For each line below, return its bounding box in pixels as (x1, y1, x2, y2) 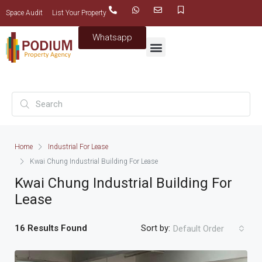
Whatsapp (92, 32, 133, 43)
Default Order (173, 223, 224, 234)
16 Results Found (15, 223, 87, 234)
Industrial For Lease (48, 142, 108, 151)
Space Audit (6, 9, 43, 17)
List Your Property (52, 9, 106, 17)
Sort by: (141, 223, 170, 234)
